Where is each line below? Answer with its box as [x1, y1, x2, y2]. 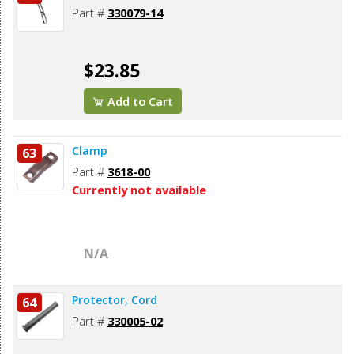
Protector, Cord [131, 292, 157, 308]
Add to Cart [104, 93, 174, 110]
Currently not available [72, 182, 206, 198]
